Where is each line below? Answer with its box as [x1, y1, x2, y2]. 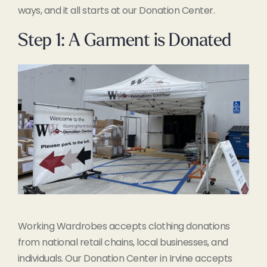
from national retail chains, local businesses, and [17, 235, 228, 250]
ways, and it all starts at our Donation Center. [17, 3, 215, 17]
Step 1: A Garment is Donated [17, 32, 231, 51]
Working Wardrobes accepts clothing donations [17, 219, 230, 234]
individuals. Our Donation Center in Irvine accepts [17, 252, 232, 266]
